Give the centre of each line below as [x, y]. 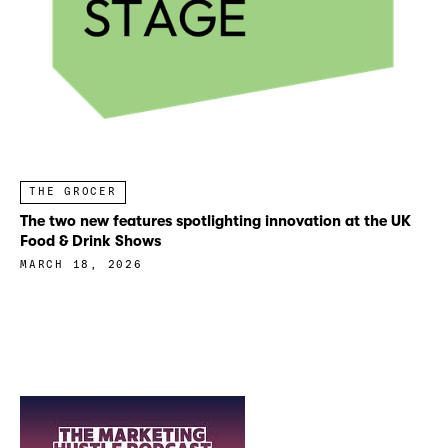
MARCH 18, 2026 [81, 265]
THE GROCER [73, 192]
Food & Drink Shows [90, 240]
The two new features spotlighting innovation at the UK [215, 220]
